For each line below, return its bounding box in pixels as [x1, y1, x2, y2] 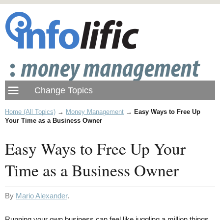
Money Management [66, 108, 124, 115]
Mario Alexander [16, 192, 67, 200]
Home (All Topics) [5, 108, 55, 115]
